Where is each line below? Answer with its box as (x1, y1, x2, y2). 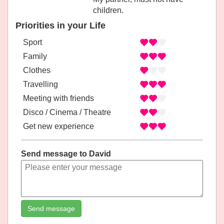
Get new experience (23, 121, 94, 130)
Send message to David (21, 149, 111, 158)
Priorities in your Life (15, 20, 105, 31)
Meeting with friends (23, 93, 94, 102)
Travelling (23, 79, 58, 88)
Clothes (23, 65, 50, 74)
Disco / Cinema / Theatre (23, 107, 111, 116)
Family (23, 51, 47, 60)
